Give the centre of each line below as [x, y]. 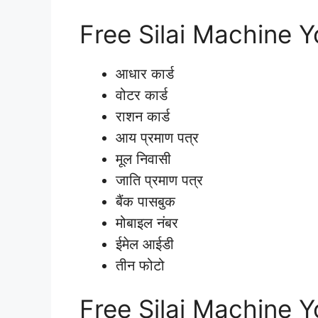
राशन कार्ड [143, 116]
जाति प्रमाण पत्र [159, 180]
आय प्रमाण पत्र [157, 137]
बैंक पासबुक [146, 201]
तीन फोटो [140, 265]
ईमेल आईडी [145, 244]
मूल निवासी [143, 159]
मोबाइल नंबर [147, 223]
